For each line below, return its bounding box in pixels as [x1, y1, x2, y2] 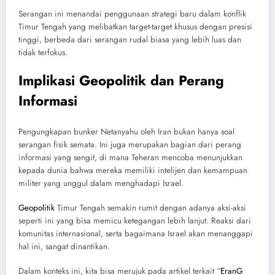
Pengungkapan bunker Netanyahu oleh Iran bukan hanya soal [18, 125, 234, 137]
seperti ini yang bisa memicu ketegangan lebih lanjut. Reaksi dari [18, 215, 251, 227]
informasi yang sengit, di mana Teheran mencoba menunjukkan [18, 151, 242, 163]
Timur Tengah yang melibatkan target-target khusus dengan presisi [18, 21, 252, 33]
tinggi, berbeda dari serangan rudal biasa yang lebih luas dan [18, 34, 241, 46]
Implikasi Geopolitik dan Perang [18, 71, 224, 91]
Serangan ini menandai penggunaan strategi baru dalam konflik [18, 8, 246, 20]
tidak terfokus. [18, 47, 68, 59]
